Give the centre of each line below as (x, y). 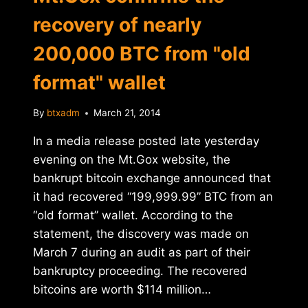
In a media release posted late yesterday (146, 141)
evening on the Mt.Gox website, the (132, 160)
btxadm (64, 113)
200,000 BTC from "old (142, 53)
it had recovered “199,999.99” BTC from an (153, 197)
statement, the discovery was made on (141, 234)
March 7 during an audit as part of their (142, 253)
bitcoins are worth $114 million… (122, 290)
